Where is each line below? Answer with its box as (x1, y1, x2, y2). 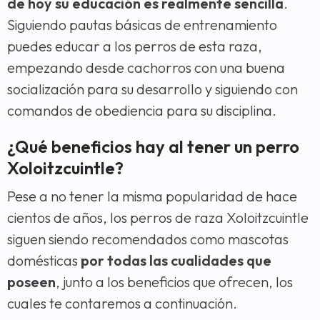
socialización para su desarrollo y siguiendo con (7, 79, 298, 98)
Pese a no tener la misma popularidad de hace (7, 186, 297, 205)
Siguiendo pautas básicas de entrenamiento (7, 15, 277, 34)
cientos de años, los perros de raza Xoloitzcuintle (7, 208, 309, 226)
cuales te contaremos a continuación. (7, 294, 237, 312)
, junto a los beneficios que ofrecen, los (56, 272, 293, 291)
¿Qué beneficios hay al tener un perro (7, 135, 299, 157)
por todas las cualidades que (81, 251, 271, 269)
